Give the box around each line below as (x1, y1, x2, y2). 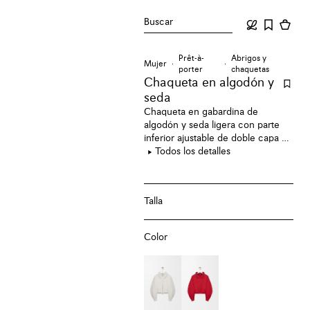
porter (178, 66, 203, 74)
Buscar (144, 17, 174, 27)
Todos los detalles (155, 147, 231, 156)
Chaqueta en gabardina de (144, 107, 259, 117)
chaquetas (230, 66, 269, 74)
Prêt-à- (178, 55, 204, 63)
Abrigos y (230, 55, 266, 63)
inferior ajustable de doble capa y (144, 134, 287, 143)
